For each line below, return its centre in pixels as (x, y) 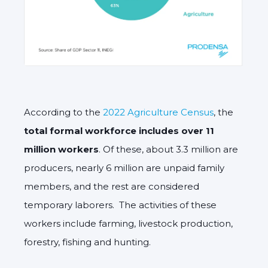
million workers (61, 150)
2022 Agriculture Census (158, 112)
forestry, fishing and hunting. (89, 242)
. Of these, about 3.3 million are (168, 150)
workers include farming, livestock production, (128, 224)
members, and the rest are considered (112, 187)
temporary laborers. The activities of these (120, 205)
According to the (63, 112)
